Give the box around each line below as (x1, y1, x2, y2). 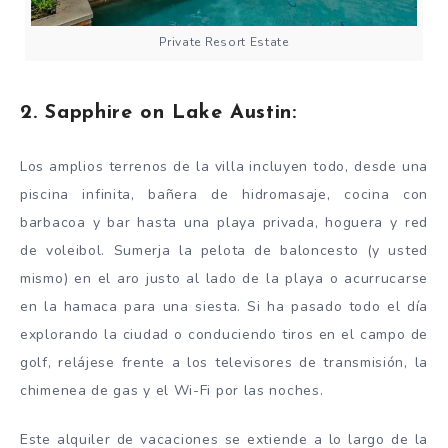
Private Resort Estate (159, 34, 289, 51)
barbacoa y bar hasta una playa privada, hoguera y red (20, 213, 428, 233)
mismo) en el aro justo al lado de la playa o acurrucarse (20, 269, 428, 289)
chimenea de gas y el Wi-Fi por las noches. (20, 381, 324, 401)
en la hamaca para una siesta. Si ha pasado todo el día (20, 297, 428, 317)
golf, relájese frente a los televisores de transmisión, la (20, 353, 428, 373)
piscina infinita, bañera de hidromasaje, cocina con (20, 185, 428, 205)
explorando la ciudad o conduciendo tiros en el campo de (20, 325, 428, 345)
